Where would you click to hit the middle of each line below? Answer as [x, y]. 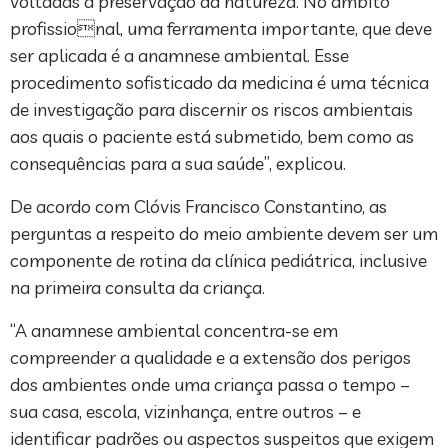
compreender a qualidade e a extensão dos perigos [210, 357]
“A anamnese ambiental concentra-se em [174, 330]
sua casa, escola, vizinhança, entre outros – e [185, 411]
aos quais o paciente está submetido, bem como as [212, 136]
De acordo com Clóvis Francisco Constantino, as [198, 206]
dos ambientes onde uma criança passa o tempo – [210, 384]
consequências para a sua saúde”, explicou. [178, 163]
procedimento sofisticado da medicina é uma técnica [219, 82]
